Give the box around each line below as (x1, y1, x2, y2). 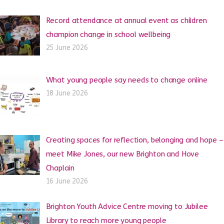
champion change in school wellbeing (45, 29, 171, 39)
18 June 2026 (45, 89, 88, 98)
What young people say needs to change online (45, 75, 207, 85)
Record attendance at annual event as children (45, 15, 207, 25)
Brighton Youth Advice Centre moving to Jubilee (45, 202, 208, 211)
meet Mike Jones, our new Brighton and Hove (45, 149, 199, 158)
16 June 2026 (45, 176, 88, 185)
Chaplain (45, 163, 74, 172)
